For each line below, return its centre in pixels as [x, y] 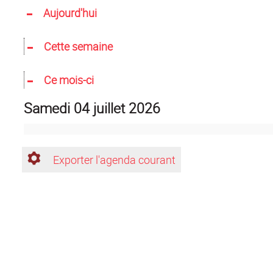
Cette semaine [78, 46]
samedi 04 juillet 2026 [96, 108]
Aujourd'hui [70, 13]
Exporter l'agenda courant [114, 160]
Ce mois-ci [69, 80]
